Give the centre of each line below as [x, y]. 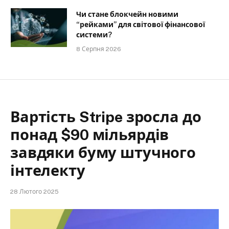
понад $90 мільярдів [90, 134]
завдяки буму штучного [103, 152]
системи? [94, 35]
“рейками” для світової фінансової [141, 24]
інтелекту [48, 170]
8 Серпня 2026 [99, 49]
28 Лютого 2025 [35, 191]
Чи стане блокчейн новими [127, 14]
